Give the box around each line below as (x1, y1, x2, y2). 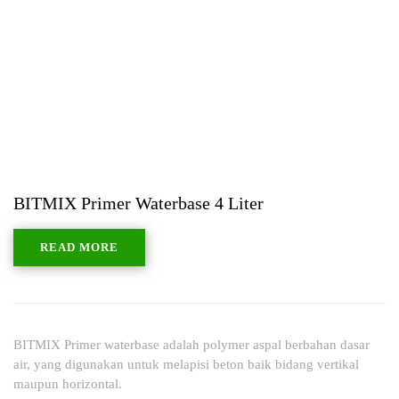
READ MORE (40, 240, 118, 254)
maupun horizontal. (13, 376, 122, 391)
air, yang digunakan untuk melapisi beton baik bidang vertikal (13, 356, 359, 371)
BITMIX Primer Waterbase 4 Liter (13, 192, 264, 213)
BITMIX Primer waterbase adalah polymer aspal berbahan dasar (13, 337, 370, 352)
